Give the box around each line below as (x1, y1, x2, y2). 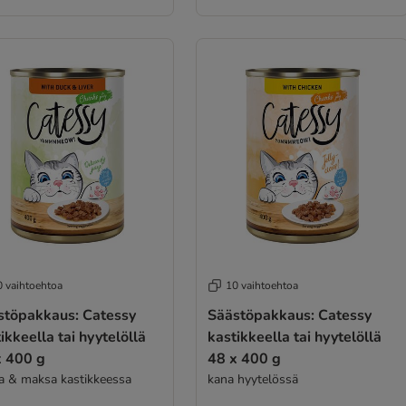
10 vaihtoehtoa (225, 278, 298, 293)
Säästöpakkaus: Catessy (207, 305, 372, 325)
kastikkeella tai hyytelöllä (207, 327, 382, 347)
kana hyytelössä (207, 371, 298, 388)
